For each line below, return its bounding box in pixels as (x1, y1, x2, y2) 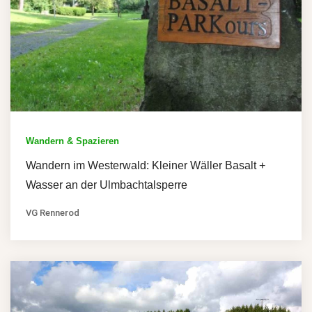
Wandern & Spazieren (26, 136, 119, 147)
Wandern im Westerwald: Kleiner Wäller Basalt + (26, 159, 265, 172)
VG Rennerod (26, 208, 79, 219)
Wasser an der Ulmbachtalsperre (26, 179, 187, 192)
